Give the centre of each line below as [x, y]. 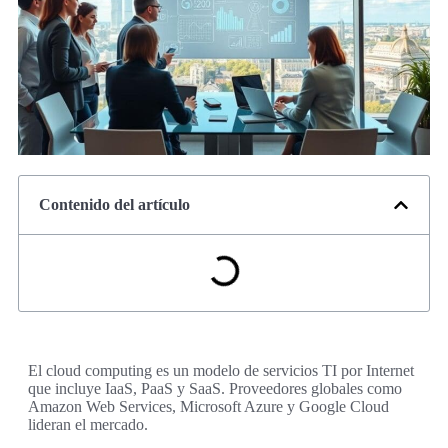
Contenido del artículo [114, 205]
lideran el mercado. [88, 425]
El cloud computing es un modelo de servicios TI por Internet [221, 371]
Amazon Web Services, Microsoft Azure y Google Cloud [208, 407]
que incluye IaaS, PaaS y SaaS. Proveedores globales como [215, 389]
